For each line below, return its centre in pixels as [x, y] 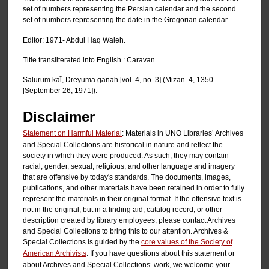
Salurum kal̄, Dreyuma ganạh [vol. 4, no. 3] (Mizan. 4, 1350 [118, 80]
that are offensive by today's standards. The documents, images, [127, 177]
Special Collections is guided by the [82, 242]
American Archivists [55, 253]
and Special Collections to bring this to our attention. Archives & [125, 231]
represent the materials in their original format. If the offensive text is [132, 198]
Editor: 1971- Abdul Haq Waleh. [74, 40]
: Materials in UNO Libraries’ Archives [183, 133]
